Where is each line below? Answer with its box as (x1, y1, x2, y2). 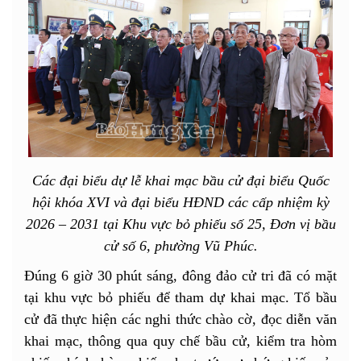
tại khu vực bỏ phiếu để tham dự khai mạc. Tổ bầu (24, 288, 337, 305)
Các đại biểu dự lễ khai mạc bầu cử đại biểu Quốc (31, 172, 330, 189)
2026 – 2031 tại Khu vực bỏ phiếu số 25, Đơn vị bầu (25, 215, 336, 232)
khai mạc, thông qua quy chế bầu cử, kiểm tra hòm (24, 332, 337, 349)
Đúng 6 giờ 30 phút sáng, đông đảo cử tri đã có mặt (24, 267, 337, 284)
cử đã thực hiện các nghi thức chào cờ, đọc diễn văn (24, 310, 337, 327)
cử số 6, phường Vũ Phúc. (103, 237, 258, 254)
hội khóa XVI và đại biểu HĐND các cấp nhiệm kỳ (31, 193, 330, 210)
